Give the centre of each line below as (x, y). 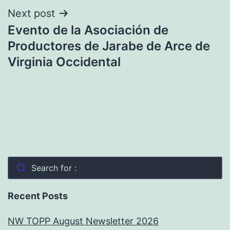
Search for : (54, 168)
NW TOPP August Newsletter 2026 (83, 221)
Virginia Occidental (64, 62)
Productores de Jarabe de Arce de (109, 46)
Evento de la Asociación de (88, 30)
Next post (31, 13)
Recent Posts (38, 196)
